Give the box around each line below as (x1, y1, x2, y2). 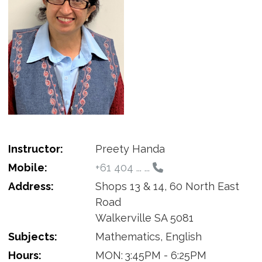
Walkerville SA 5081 (95, 211, 194, 224)
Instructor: (8, 142, 63, 155)
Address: (8, 180, 54, 192)
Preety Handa (95, 142, 165, 155)
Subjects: (8, 230, 57, 243)
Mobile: (8, 161, 47, 174)
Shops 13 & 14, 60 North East (95, 180, 239, 192)
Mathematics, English (95, 230, 202, 243)
